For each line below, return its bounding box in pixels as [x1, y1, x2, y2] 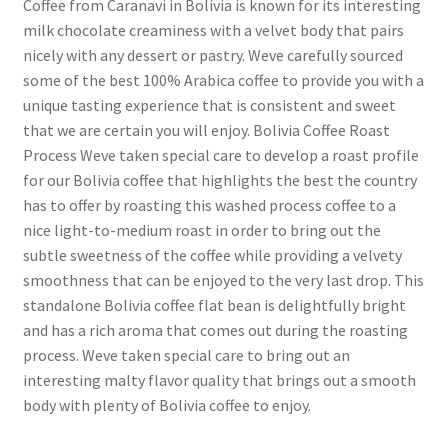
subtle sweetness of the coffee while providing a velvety [22, 244, 402, 265]
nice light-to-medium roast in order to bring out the [22, 219, 381, 240]
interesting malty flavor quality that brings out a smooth [22, 369, 416, 390]
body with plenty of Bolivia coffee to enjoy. [22, 394, 311, 415]
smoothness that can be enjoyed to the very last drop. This [22, 269, 424, 290]
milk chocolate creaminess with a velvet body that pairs [22, 19, 404, 40]
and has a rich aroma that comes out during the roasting [22, 319, 408, 340]
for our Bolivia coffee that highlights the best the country [22, 169, 417, 190]
